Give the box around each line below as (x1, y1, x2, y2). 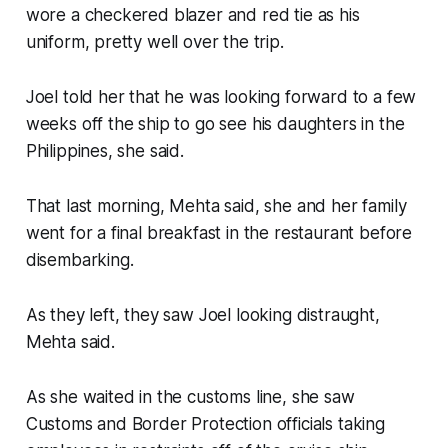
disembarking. (25, 249, 139, 270)
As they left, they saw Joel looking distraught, (25, 304, 380, 325)
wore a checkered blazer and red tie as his (25, 4, 360, 25)
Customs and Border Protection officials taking (25, 413, 385, 434)
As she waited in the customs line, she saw (25, 386, 355, 407)
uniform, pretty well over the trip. (25, 31, 289, 52)
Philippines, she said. (25, 140, 189, 161)
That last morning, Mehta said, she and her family (25, 195, 407, 216)
